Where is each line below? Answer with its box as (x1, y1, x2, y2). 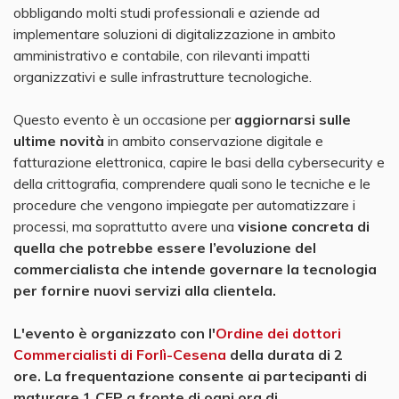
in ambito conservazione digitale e (104, 131, 323, 150)
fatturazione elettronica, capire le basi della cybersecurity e (13, 152, 385, 171)
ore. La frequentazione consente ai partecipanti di (13, 366, 367, 385)
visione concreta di (238, 216, 370, 235)
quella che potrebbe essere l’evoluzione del (13, 238, 316, 256)
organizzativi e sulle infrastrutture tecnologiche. (13, 67, 315, 85)
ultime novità (13, 131, 104, 150)
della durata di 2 (226, 345, 343, 363)
